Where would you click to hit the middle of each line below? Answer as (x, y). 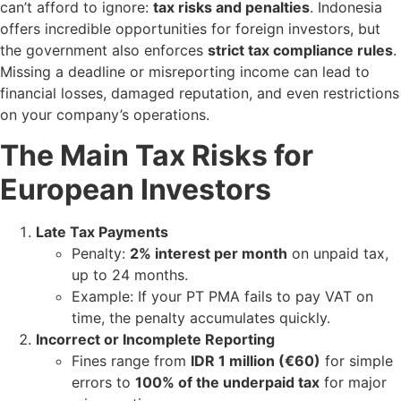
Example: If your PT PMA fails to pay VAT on (222, 296)
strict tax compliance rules (300, 51)
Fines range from (131, 360)
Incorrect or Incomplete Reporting (155, 339)
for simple (357, 360)
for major (353, 382)
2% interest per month (209, 253)
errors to (103, 382)
